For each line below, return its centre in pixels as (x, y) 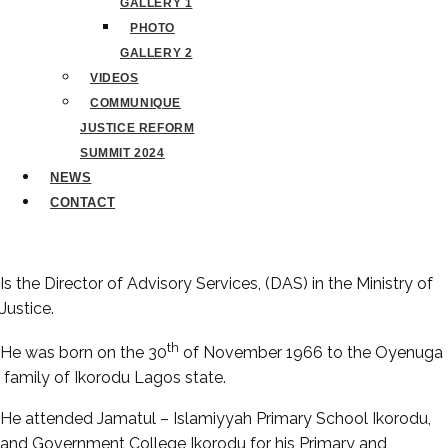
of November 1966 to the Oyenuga (311, 353)
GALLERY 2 (156, 53)
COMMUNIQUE (135, 103)
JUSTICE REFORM (137, 128)
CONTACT (83, 202)
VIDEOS (114, 78)
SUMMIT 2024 (122, 153)
